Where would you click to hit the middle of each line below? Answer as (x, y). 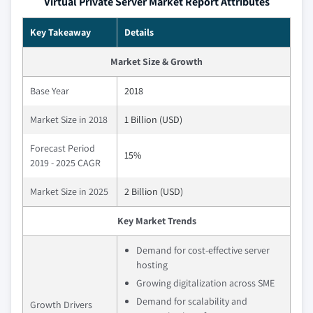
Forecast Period (63, 148)
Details (139, 32)
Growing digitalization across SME (205, 283)
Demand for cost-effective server (203, 250)
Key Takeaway (60, 32)
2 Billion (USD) (154, 191)
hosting (152, 264)
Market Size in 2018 (69, 119)
